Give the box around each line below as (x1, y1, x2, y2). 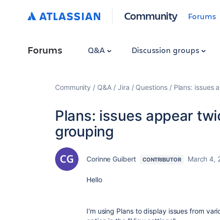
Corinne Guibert (86, 155, 136, 163)
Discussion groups (131, 45, 201, 55)
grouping (55, 123, 114, 140)
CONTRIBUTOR (142, 156, 181, 163)
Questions (136, 83, 167, 91)
